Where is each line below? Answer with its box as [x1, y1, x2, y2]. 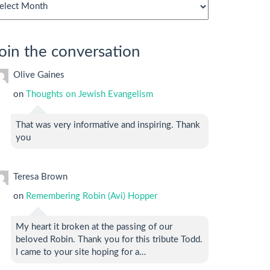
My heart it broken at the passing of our [16, 222, 172, 232]
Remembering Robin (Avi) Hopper [26, 192, 157, 201]
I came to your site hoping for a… [16, 248, 146, 257]
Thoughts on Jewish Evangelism [26, 90, 153, 99]
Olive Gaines [13, 71, 64, 80]
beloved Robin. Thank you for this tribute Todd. [16, 235, 202, 245]
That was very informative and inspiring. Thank [16, 121, 200, 130]
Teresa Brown [13, 172, 67, 182]
